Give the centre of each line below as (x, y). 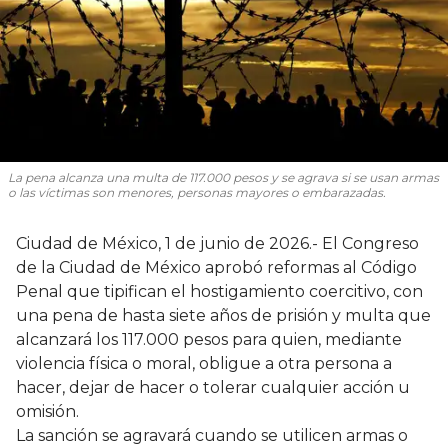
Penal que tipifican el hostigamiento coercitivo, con (219, 291)
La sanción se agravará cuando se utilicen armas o (212, 435)
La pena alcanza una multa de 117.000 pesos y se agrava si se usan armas (223, 177)
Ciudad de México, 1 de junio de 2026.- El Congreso (217, 243)
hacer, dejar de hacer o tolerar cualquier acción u (213, 387)
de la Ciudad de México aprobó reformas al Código (216, 267)
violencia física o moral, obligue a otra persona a (204, 363)
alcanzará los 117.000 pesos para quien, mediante (209, 339)
